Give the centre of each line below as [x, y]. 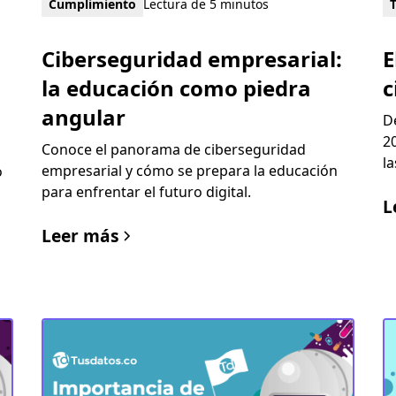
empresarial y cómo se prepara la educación [189, 171]
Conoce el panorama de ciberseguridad [173, 150]
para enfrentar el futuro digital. [146, 192]
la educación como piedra [176, 88]
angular [83, 118]
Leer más [80, 236]
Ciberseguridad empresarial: [191, 59]
